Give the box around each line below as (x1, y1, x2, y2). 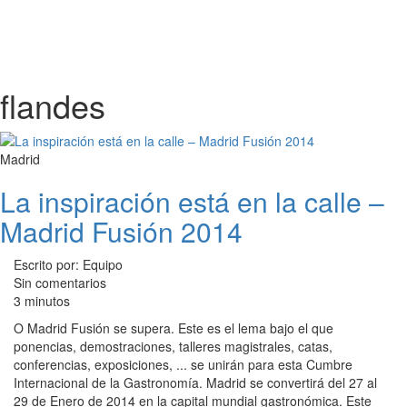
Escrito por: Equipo (14, 255, 123, 273)
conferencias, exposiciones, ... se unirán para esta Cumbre (14, 355, 352, 373)
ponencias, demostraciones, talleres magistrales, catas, (14, 337, 333, 355)
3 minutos (14, 292, 70, 310)
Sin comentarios (14, 273, 106, 292)
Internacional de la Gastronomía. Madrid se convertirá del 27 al (14, 373, 377, 392)
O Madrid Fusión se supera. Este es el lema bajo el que (14, 319, 333, 337)
